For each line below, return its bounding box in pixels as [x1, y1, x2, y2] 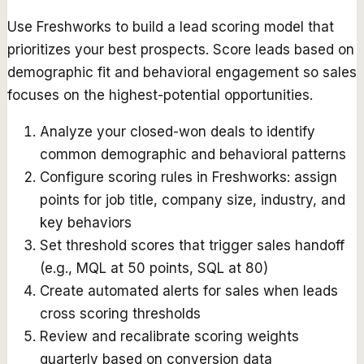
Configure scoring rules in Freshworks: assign [40, 169, 337, 186]
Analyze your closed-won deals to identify [40, 123, 315, 141]
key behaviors [40, 214, 132, 232]
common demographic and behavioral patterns [40, 146, 346, 163]
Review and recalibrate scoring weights [40, 328, 299, 345]
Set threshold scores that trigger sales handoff [40, 237, 344, 254]
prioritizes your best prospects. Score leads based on [7, 41, 354, 58]
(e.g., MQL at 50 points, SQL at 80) [40, 260, 268, 277]
